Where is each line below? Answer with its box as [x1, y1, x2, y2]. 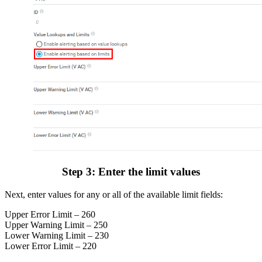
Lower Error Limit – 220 [5, 241, 96, 251]
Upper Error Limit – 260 [5, 209, 95, 220]
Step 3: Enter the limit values [62, 166, 200, 178]
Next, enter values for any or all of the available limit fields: [5, 189, 223, 200]
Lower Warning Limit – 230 [5, 230, 109, 241]
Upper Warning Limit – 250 [5, 220, 108, 230]
